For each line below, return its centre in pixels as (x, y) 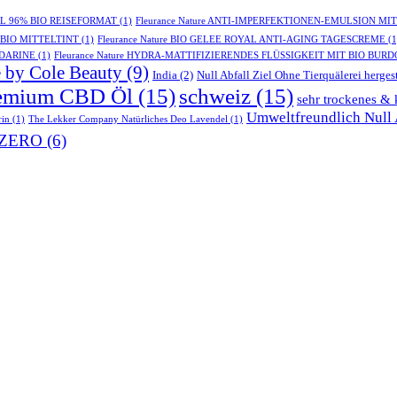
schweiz (215, 97)
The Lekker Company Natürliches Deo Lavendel (128, 120)
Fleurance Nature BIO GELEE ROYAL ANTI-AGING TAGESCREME (241, 40)
